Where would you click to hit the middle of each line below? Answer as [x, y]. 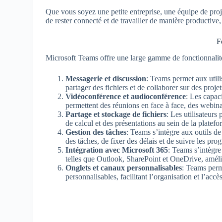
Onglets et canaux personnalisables [124, 167]
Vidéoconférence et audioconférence [126, 96]
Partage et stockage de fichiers [116, 114]
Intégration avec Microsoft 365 [117, 150]
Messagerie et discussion [106, 78]
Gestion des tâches [96, 132]
